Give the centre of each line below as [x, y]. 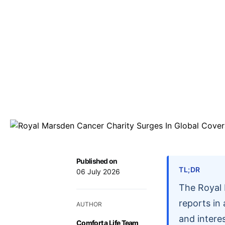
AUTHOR [89, 204]
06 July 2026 [98, 171]
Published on [97, 161]
